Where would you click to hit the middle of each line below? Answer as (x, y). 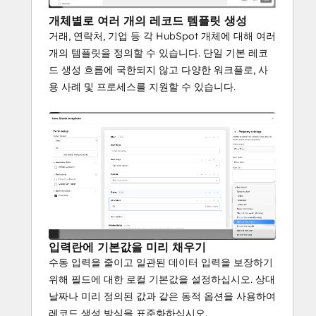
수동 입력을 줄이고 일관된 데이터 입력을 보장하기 (161, 263)
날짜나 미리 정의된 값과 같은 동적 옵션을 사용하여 (162, 297)
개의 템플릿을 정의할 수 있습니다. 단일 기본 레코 (158, 53)
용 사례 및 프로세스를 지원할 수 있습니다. (142, 87)
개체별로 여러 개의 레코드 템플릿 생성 (148, 21)
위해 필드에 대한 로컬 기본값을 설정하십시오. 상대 (162, 280)
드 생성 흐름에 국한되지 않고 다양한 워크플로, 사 (158, 70)
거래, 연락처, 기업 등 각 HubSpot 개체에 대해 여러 (162, 36)
